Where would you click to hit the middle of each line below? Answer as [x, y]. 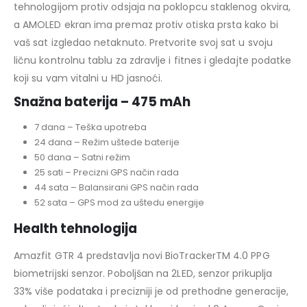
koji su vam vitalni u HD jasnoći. [88, 78]
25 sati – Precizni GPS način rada [106, 173]
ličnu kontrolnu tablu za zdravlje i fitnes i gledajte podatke [153, 61]
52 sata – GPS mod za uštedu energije [119, 203]
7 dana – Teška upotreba [90, 127]
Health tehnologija [75, 228]
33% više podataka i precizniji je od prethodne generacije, [151, 291]
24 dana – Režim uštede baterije [107, 143]
